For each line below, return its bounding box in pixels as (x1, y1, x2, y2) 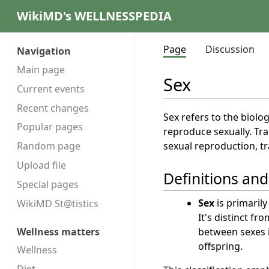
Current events (17, 82, 85, 95)
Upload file (17, 159, 66, 172)
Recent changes (17, 101, 89, 115)
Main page (17, 62, 65, 76)
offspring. (198, 239, 243, 253)
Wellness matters (17, 225, 100, 238)
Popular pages (17, 120, 83, 134)
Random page (17, 139, 80, 153)
